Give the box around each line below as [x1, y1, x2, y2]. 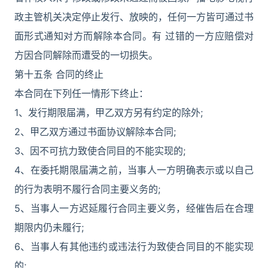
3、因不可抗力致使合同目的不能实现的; [14, 145, 185, 157]
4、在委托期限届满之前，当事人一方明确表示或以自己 [14, 164, 254, 176]
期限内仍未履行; [14, 221, 84, 233]
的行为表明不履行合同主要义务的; [14, 183, 160, 195]
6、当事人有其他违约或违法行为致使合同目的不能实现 [14, 240, 254, 252]
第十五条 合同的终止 [14, 68, 103, 80]
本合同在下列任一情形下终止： [14, 87, 148, 99]
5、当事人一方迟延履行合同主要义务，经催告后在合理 [14, 202, 254, 214]
